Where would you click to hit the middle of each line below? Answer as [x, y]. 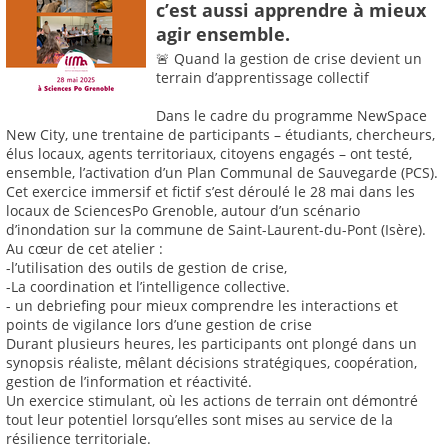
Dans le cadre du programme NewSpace [291, 116]
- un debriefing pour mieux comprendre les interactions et [202, 306]
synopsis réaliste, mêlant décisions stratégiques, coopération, [211, 363]
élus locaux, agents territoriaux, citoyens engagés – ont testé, [209, 154]
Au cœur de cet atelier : [84, 249]
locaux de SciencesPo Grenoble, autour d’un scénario [183, 211]
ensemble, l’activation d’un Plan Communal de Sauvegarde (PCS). [222, 173]
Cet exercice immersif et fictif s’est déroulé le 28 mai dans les [210, 192]
